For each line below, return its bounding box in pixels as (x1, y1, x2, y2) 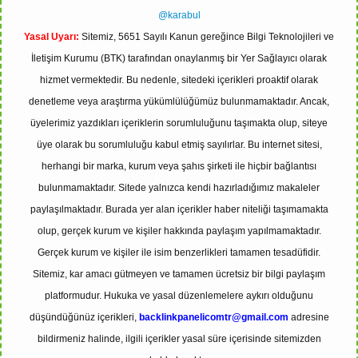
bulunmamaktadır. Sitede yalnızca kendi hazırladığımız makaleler (38, 182, 320, 193)
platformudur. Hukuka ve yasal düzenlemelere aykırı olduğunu (45, 290, 313, 301)
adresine (288, 312, 329, 323)
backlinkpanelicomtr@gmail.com (138, 312, 288, 323)
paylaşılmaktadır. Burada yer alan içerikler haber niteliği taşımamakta (30, 204, 328, 215)
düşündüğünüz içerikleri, (29, 312, 139, 323)
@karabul (157, 10, 201, 21)
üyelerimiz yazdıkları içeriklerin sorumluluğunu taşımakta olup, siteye (30, 117, 328, 129)
